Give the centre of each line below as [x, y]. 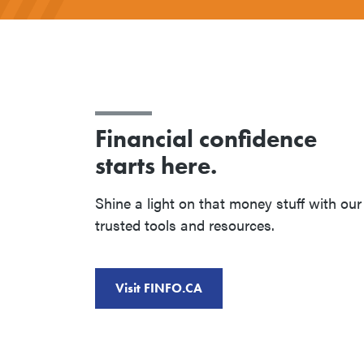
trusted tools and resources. [185, 224]
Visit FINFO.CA [159, 288]
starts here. [156, 165]
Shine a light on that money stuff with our [228, 202]
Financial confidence [206, 139]
